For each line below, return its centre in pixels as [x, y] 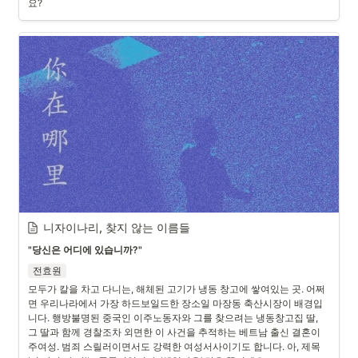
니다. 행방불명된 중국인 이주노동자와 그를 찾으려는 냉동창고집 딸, [173, 318]
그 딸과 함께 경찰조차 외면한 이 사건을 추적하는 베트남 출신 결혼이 [174, 332]
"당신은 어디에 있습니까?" [86, 250]
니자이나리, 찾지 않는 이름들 [117, 227]
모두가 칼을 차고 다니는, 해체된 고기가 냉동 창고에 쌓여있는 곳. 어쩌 [177, 289]
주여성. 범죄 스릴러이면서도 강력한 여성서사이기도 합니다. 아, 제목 [174, 346]
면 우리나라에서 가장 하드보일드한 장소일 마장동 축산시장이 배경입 [175, 303]
